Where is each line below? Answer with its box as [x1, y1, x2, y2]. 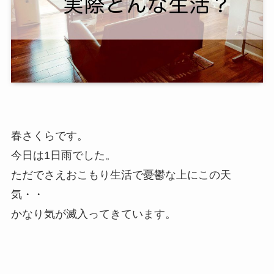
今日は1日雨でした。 [10, 149, 116, 162]
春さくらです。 [10, 130, 88, 143]
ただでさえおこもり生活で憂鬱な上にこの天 [10, 169, 231, 182]
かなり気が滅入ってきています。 [10, 208, 176, 221]
